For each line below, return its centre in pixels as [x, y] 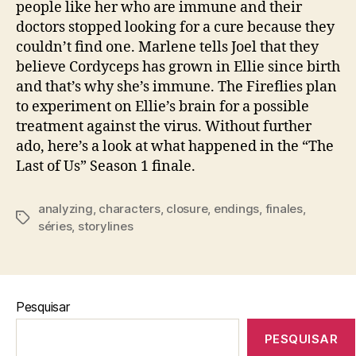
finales [284, 209]
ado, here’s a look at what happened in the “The [175, 147]
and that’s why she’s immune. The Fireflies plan [176, 87]
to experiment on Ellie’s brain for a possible [163, 107]
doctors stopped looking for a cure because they [175, 28]
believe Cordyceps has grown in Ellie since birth [178, 68]
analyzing [66, 209]
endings [236, 209]
